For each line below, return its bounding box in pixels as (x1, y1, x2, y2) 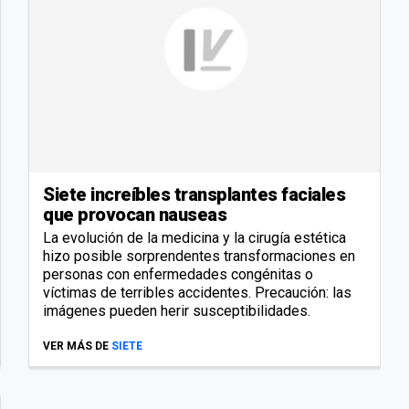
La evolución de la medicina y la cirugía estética (43, 228, 346, 246)
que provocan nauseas (43, 203, 226, 225)
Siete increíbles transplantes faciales (43, 183, 345, 205)
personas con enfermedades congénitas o (43, 265, 313, 283)
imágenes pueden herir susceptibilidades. (43, 301, 310, 320)
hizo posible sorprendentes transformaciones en (43, 246, 355, 265)
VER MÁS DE (43, 339, 109, 352)
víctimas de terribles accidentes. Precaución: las (43, 283, 351, 301)
